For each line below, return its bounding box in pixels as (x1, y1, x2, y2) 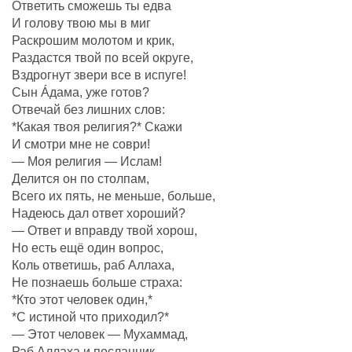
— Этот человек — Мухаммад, (12, 328, 188, 342)
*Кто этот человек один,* (12, 293, 152, 307)
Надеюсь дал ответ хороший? (12, 207, 185, 221)
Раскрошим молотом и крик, (12, 34, 174, 48)
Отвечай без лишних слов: (12, 103, 165, 117)
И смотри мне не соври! (12, 137, 150, 152)
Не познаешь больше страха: (12, 276, 182, 290)
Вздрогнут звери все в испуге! (12, 68, 186, 82)
